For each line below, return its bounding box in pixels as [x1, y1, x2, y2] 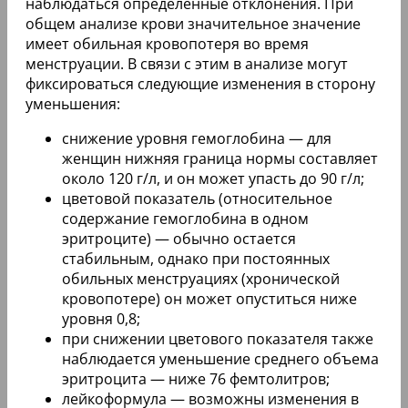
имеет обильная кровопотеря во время [25, 34, 309, 55]
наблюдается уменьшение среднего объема [62, 349, 379, 370]
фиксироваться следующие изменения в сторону [25, 74, 375, 95]
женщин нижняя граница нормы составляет [62, 148, 378, 169]
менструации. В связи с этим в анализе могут [25, 54, 348, 75]
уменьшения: [25, 94, 120, 115]
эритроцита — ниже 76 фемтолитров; [62, 369, 330, 390]
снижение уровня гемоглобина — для [62, 128, 331, 149]
